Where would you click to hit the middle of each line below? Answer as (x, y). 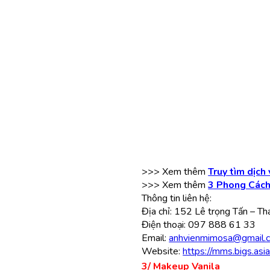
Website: (162, 251)
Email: (155, 238)
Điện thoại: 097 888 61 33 (199, 225)
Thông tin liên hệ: (177, 198)
